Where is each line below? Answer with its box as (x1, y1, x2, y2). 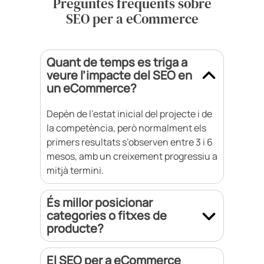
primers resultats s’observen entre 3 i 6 (47, 136, 213, 149)
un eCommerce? (47, 80, 137, 97)
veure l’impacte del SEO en (47, 67, 192, 84)
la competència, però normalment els (47, 121, 206, 135)
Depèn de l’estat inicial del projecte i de (47, 107, 212, 121)
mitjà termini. (47, 164, 104, 177)
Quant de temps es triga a (47, 54, 187, 71)
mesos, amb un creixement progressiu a (47, 150, 217, 163)
